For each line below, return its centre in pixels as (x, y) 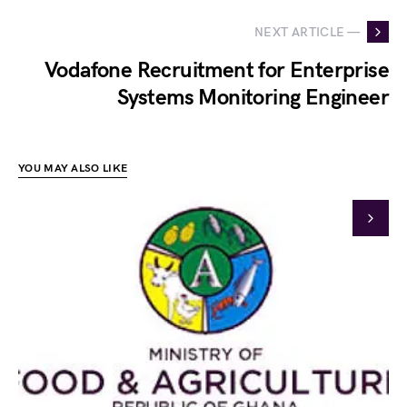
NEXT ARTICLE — (307, 32)
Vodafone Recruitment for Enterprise (217, 70)
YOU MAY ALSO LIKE (73, 169)
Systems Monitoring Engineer (253, 98)
